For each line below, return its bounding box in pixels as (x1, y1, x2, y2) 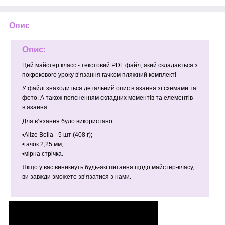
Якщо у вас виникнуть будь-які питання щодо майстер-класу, (22, 164, 194, 171)
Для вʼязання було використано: (22, 118, 114, 125)
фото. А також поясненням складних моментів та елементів (22, 94, 193, 102)
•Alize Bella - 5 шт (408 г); (22, 131, 92, 139)
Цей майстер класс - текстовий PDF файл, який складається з (22, 62, 198, 69)
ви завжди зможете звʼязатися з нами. (22, 173, 131, 181)
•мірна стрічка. (22, 150, 63, 158)
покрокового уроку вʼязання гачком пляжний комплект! (22, 71, 176, 79)
